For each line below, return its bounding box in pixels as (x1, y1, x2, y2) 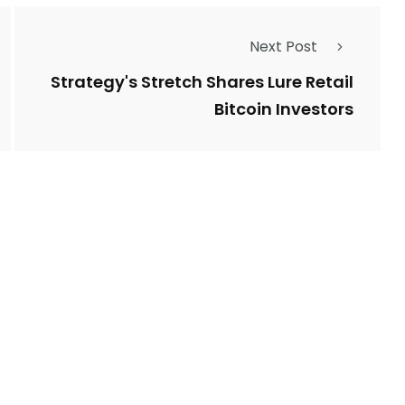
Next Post (250, 35, 317, 57)
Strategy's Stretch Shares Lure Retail (51, 71, 353, 94)
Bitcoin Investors (214, 98, 353, 121)
